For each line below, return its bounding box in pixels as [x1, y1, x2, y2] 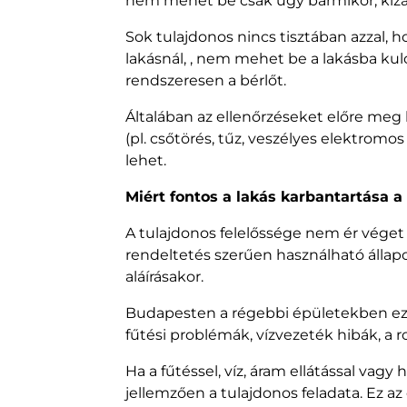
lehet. [125, 152, 166, 170]
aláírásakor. [125, 268, 203, 286]
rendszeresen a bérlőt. [125, 72, 286, 90]
